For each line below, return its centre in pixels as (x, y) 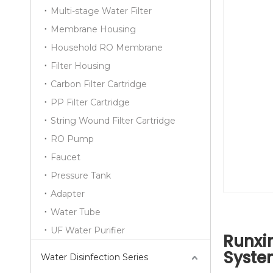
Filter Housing (80, 66)
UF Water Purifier (88, 230)
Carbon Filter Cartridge (99, 84)
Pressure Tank (81, 175)
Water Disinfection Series (94, 257)
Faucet (66, 157)
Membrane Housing (93, 29)
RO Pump (72, 139)
